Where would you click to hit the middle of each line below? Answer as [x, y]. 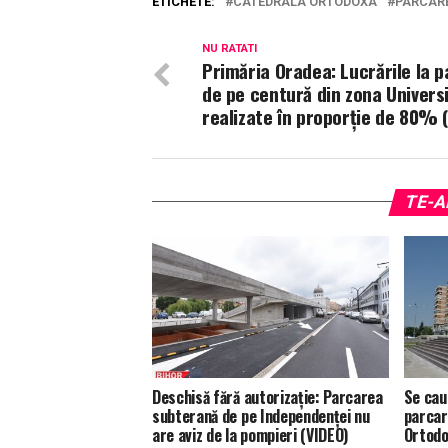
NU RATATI [229, 48]
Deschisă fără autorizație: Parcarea [267, 396]
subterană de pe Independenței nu [261, 415]
